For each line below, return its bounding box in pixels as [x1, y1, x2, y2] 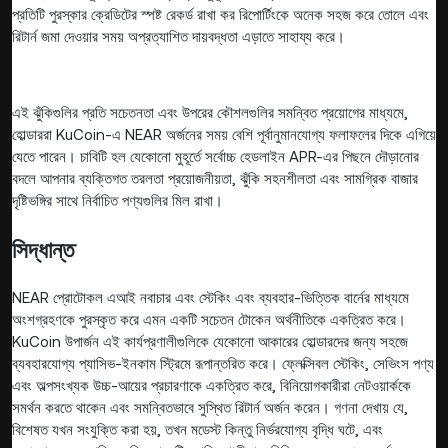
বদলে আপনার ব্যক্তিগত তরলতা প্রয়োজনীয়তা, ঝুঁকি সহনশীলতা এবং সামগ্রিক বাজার [12, 169, 418, 187]
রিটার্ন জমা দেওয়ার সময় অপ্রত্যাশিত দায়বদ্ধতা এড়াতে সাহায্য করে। [12, 27, 345, 45]
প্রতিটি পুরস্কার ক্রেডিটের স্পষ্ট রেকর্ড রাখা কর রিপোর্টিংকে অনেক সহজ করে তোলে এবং [12, 5, 429, 23]
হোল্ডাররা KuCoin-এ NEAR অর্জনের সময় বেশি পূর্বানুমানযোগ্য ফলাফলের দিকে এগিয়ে [12, 125, 436, 143]
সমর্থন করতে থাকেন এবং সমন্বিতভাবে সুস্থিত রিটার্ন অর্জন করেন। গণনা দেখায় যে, [12, 398, 408, 416]
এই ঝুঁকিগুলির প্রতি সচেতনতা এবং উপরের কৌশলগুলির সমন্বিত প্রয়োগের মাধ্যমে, [12, 103, 408, 121]
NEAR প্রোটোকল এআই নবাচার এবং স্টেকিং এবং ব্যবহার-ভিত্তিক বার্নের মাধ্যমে [12, 288, 409, 306]
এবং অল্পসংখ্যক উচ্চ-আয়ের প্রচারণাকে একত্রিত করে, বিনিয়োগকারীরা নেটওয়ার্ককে [12, 376, 411, 394]
